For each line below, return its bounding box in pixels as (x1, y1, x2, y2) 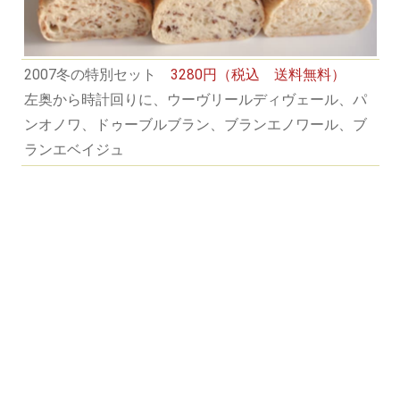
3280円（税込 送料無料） (170, 66, 346, 83)
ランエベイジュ (23, 141, 124, 158)
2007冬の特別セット (23, 66, 171, 83)
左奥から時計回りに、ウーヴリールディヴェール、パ (23, 91, 367, 108)
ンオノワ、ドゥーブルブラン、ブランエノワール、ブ (23, 116, 367, 133)
